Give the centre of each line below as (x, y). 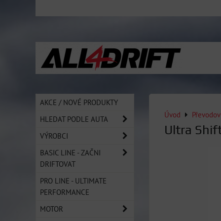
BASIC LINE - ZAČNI (70, 152)
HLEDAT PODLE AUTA (74, 119)
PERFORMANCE (65, 192)
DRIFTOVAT (58, 164)
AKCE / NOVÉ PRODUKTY (79, 102)
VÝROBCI (54, 136)
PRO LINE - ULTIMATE (73, 181)
